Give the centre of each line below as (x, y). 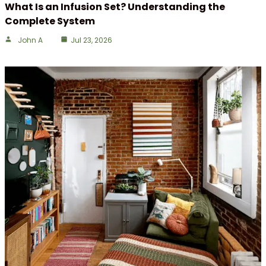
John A (30, 40)
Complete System (50, 21)
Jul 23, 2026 (91, 40)
